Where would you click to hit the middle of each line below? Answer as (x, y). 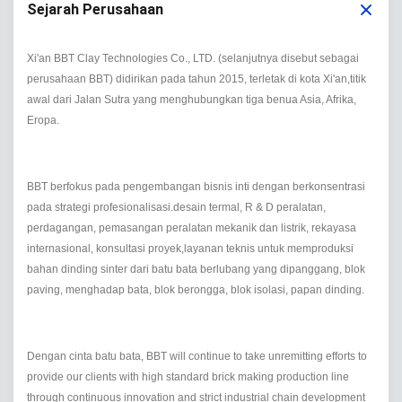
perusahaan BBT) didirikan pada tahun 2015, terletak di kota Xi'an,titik (197, 79)
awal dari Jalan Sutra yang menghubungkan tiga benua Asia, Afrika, (192, 100)
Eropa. (43, 120)
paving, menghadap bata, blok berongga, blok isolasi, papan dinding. (196, 290)
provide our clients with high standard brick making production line (188, 377)
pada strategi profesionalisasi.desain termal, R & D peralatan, (176, 207)
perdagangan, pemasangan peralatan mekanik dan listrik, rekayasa (192, 228)
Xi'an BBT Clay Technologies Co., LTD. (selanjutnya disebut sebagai (193, 58)
